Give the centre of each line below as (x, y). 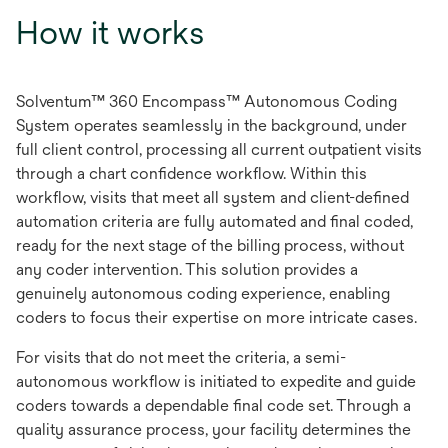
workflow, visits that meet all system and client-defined (212, 197)
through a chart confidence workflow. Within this (191, 173)
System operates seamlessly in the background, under (211, 125)
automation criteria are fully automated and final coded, (214, 221)
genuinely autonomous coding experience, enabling (203, 293)
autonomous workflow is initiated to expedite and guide (216, 381)
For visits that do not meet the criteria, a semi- (181, 357)
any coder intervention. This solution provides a (187, 269)
